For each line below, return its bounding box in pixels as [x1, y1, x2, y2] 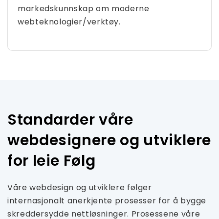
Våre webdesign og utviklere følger [7, 182, 152, 193]
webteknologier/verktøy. [18, 16, 121, 27]
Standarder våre [7, 109, 133, 130]
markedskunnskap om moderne [18, 3, 150, 14]
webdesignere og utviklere [7, 130, 212, 151]
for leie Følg [7, 151, 96, 171]
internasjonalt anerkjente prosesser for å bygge [7, 195, 207, 206]
